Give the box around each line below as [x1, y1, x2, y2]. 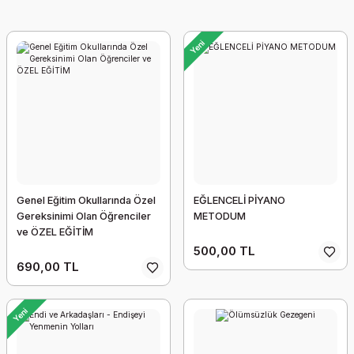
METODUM [194, 210, 246, 222]
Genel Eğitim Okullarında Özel [17, 194, 156, 206]
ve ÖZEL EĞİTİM [17, 226, 93, 238]
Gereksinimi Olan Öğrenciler [17, 210, 151, 222]
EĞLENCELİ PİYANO [194, 194, 285, 206]
